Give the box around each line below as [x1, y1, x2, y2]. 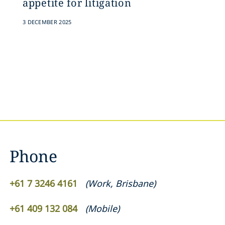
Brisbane [116, 177, 153, 189]
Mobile [88, 202, 117, 214]
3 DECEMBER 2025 [22, 18, 72, 26]
